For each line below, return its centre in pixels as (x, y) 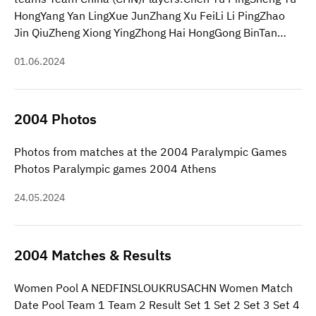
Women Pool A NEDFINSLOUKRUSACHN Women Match (153, 287)
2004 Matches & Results (93, 255)
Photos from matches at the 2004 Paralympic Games (151, 151)
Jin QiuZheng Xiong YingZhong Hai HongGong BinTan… (150, 32)
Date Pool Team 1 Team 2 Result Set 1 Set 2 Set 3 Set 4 (157, 304)
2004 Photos (55, 119)
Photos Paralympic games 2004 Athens (115, 168)
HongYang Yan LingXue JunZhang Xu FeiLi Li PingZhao (150, 15)
